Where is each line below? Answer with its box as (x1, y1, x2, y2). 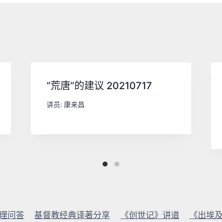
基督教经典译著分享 (34, 210, 111, 221)
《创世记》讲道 (120, 210, 179, 221)
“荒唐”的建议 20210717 (46, 79, 152, 92)
